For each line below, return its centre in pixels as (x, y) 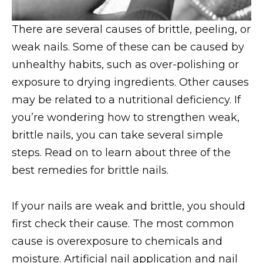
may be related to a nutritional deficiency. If (126, 100)
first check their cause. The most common (123, 223)
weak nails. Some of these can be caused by (128, 47)
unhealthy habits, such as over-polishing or (125, 65)
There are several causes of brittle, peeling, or (131, 30)
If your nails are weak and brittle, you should (129, 206)
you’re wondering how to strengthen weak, (126, 118)
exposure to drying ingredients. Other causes (130, 82)
